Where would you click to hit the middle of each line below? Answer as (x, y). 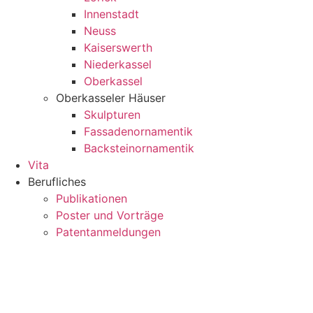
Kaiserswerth (118, 48)
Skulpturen (112, 115)
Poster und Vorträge (110, 215)
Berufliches (57, 182)
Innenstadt (111, 14)
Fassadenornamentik (138, 131)
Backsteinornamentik (139, 148)
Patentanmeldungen (108, 232)
